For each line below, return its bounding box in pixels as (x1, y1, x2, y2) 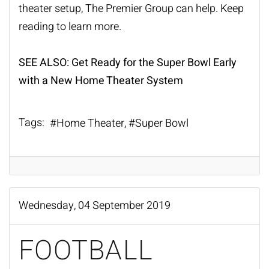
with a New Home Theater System (19, 73, 183, 89)
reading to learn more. (19, 19, 121, 35)
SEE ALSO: (19, 55, 71, 71)
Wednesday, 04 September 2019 (19, 197, 171, 214)
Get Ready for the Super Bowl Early (71, 55, 237, 71)
